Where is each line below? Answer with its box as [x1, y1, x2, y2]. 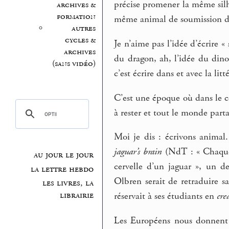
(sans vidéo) [52, 58, 96, 69]
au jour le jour [34, 149, 94, 161]
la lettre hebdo [31, 163, 94, 175]
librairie [60, 190, 94, 201]
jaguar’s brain [114, 146, 162, 158]
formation [56, 11, 96, 22]
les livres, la [42, 177, 94, 189]
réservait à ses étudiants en [114, 190, 217, 203]
